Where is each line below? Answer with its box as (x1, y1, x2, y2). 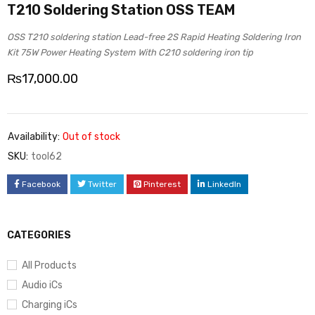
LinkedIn (207, 179, 241, 190)
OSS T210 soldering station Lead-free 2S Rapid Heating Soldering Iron (7, 32, 301, 43)
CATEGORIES (7, 229, 71, 242)
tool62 (31, 150, 62, 163)
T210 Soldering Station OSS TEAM (7, 1, 236, 19)
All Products (22, 259, 77, 272)
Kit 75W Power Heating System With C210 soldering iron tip (7, 47, 253, 58)
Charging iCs (22, 299, 77, 311)
